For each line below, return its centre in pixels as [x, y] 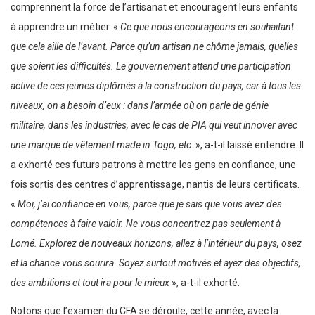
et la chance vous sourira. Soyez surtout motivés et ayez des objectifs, [156, 263]
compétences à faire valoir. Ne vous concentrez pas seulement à [146, 224]
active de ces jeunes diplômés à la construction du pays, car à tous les [156, 86]
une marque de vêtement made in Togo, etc [101, 145]
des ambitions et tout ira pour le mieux [90, 283]
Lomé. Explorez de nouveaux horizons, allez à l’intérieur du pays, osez [156, 244]
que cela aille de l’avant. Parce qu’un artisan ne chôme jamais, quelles [154, 47]
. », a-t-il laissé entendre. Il [247, 145]
